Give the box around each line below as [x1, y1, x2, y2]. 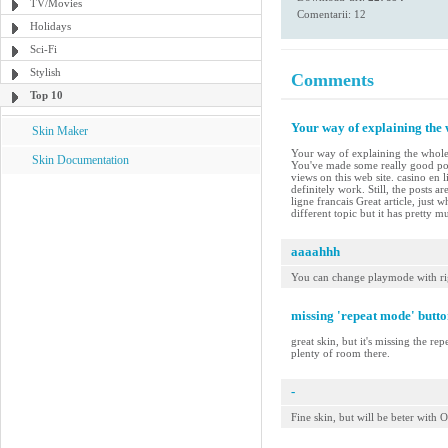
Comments [291, 70, 374, 90]
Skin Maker [32, 124, 88, 138]
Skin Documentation [32, 153, 129, 167]
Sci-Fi [30, 43, 57, 55]
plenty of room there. [291, 347, 390, 359]
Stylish [30, 66, 61, 78]
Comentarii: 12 [297, 8, 366, 20]
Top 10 [30, 89, 63, 101]
